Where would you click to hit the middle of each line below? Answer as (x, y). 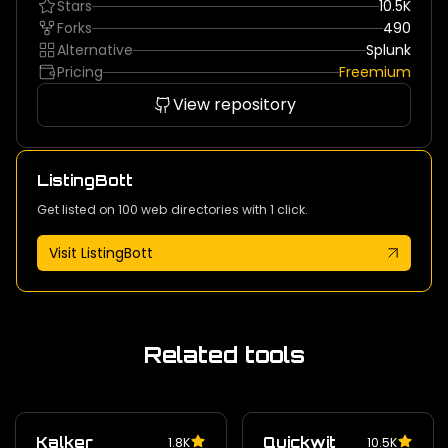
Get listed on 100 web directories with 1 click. (172, 210)
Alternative (95, 50)
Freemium (375, 72)
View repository (234, 105)
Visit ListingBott (101, 253)
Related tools (224, 355)
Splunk (388, 50)
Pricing (80, 72)
